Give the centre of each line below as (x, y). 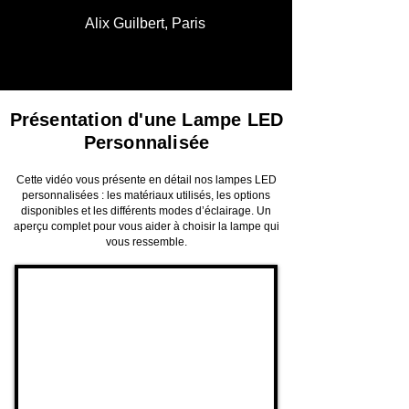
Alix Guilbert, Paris (145, 23)
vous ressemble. (146, 241)
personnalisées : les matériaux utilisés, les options (146, 195)
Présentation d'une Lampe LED (147, 119)
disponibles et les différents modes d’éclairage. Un (146, 210)
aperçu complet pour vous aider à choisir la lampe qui (146, 226)
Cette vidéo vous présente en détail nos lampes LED (146, 179)
